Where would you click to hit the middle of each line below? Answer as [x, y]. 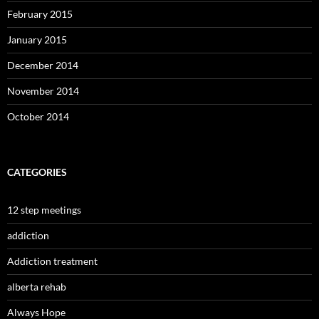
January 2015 [37, 40]
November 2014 [43, 91]
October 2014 [38, 116]
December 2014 [43, 65]
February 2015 [40, 14]
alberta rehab [37, 287]
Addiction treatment [52, 261]
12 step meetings [44, 210]
